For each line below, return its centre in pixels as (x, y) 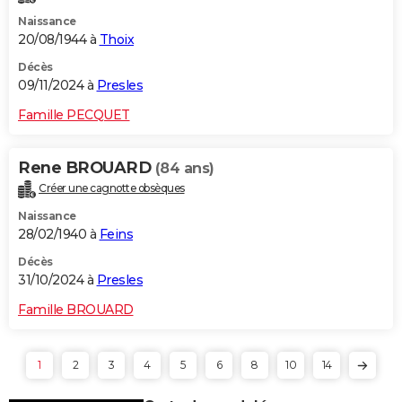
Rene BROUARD (87, 167)
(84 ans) (184, 168)
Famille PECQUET (74, 114)
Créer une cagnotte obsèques (112, 188)
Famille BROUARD (76, 309)
